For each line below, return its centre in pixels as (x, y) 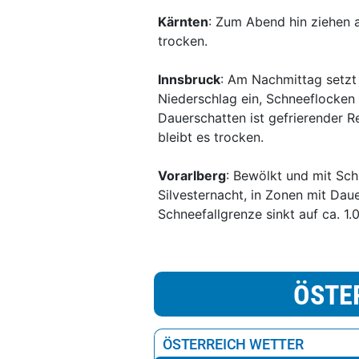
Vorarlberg (192, 175)
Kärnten (183, 22)
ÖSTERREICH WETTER (233, 344)
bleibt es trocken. (211, 137)
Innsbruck (189, 79)
